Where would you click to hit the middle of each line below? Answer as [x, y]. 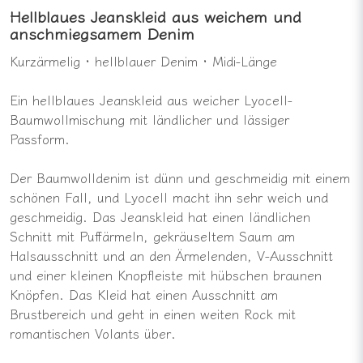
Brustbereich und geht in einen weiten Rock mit [153, 313]
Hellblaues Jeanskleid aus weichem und [156, 16]
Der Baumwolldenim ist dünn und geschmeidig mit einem [180, 177]
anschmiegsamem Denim [102, 33]
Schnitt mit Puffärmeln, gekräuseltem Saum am [152, 235]
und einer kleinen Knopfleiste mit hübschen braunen [166, 274]
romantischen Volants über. [93, 333]
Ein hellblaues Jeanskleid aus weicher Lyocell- [151, 99]
